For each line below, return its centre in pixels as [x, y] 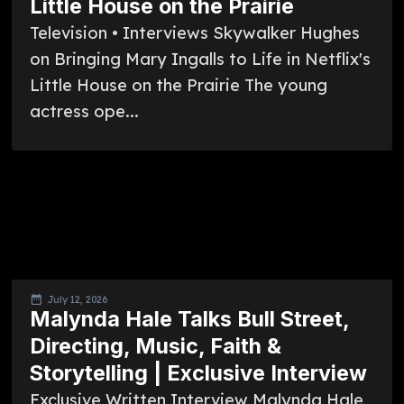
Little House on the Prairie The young [178, 85]
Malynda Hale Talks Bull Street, [189, 318]
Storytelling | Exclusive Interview [198, 372]
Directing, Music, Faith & [155, 345]
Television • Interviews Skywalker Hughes [194, 32]
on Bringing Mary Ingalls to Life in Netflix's [200, 59]
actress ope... [84, 111]
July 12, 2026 [77, 299]
